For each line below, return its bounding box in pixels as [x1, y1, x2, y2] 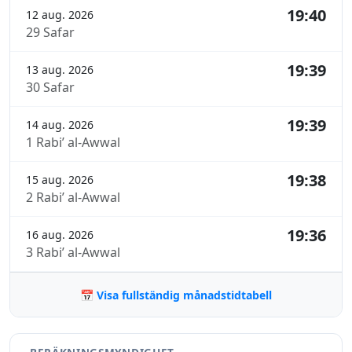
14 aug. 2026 [26, 117, 93, 133]
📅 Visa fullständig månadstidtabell [80, 288, 272, 303]
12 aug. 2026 [26, 7, 93, 23]
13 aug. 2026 [26, 62, 93, 78]
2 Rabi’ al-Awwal [26, 189, 120, 207]
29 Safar [26, 24, 75, 42]
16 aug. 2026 [26, 227, 93, 243]
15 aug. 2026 [26, 172, 93, 188]
